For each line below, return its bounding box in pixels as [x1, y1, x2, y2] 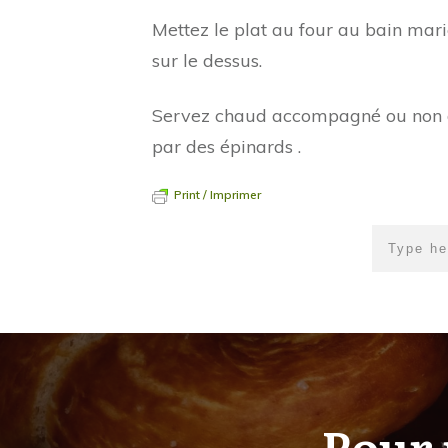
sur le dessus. [152, 49, 262, 72]
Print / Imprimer [174, 187, 261, 202]
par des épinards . [152, 135, 301, 158]
